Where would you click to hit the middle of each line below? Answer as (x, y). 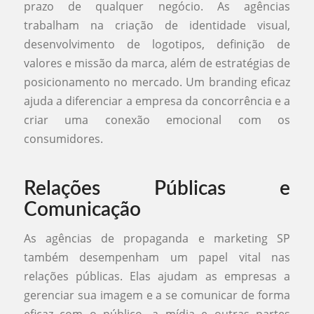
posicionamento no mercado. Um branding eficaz (157, 82)
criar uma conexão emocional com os (157, 120)
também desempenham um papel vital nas (157, 258)
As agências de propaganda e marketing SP (157, 239)
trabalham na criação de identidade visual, (157, 25)
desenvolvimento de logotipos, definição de (157, 44)
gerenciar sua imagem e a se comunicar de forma (157, 295)
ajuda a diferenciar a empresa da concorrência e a (157, 101)
